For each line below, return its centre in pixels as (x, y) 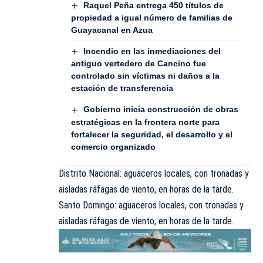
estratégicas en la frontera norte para (145, 122)
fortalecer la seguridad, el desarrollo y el (152, 134)
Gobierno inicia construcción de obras (161, 109)
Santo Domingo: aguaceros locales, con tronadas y (151, 205)
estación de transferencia (122, 88)
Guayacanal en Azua (112, 30)
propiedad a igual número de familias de (152, 17)
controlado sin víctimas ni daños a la (145, 76)
